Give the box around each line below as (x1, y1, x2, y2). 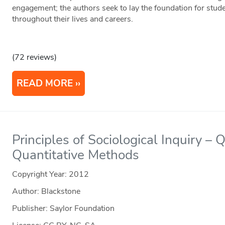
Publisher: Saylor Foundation (12, 203, 115, 214)
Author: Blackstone (12, 186, 81, 197)
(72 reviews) (12, 52, 57, 63)
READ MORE (17, 77, 73, 90)
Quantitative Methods (12, 146, 140, 164)
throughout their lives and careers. (12, 14, 134, 25)
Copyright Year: (12, 169, 69, 180)
